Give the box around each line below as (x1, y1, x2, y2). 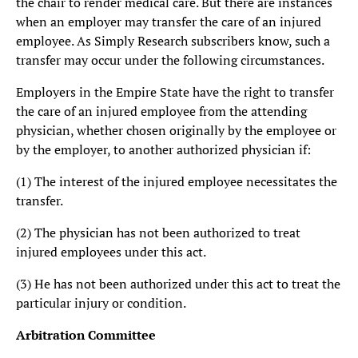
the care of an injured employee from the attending (16, 102, 307, 120)
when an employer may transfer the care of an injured (16, 13, 321, 30)
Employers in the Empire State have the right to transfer (16, 83, 334, 101)
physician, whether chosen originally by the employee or (16, 121, 336, 139)
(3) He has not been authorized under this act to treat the (16, 275, 340, 292)
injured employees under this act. (16, 243, 206, 261)
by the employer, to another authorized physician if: (16, 141, 311, 158)
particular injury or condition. (16, 294, 186, 312)
